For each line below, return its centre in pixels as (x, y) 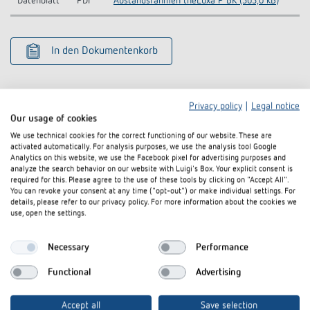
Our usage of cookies (54, 119)
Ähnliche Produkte (155, 154)
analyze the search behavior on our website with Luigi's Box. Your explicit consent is (152, 169)
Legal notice (275, 106)
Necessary (68, 247)
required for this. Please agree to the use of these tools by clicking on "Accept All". (149, 180)
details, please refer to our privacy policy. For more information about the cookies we (154, 202)
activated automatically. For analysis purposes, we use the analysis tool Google (144, 147)
